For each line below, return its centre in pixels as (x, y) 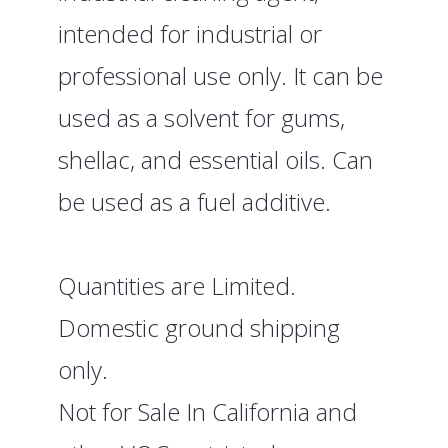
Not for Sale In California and (208, 411)
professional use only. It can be (221, 75)
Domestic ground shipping (199, 327)
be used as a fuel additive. (195, 201)
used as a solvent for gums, (202, 117)
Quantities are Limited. (177, 285)
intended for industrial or (190, 33)
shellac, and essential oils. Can (216, 159)
